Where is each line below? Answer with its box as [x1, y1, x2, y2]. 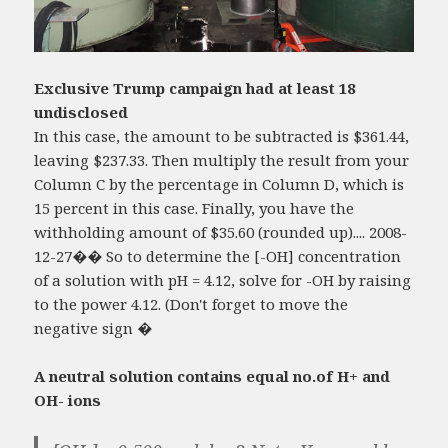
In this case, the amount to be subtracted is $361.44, [34, 126, 410, 147]
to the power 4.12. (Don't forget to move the [34, 294, 349, 315]
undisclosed [34, 102, 129, 123]
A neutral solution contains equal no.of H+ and [34, 366, 391, 387]
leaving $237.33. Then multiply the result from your [34, 150, 410, 171]
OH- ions [34, 390, 102, 411]
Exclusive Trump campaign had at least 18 [34, 78, 356, 99]
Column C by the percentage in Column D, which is [34, 174, 405, 195]
